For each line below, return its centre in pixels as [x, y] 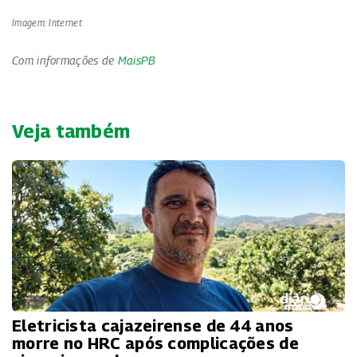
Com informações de [65, 61]
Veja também [71, 131]
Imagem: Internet [47, 23]
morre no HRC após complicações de [155, 344]
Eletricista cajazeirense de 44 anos [153, 326]
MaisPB [137, 61]
